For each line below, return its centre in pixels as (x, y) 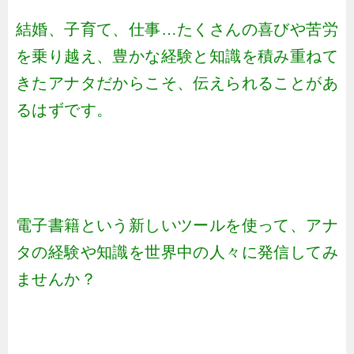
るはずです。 (64, 110)
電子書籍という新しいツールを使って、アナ (177, 225)
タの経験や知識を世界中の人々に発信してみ (177, 252)
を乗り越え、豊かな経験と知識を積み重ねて (177, 56)
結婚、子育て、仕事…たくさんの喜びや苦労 (177, 29)
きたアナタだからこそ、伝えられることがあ (177, 83)
